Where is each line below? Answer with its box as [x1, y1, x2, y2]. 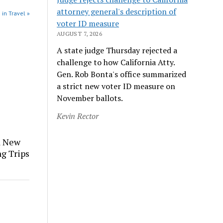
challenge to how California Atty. [57, 56, 175, 68]
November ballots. [57, 92, 123, 104]
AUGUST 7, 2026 [57, 29, 103, 37]
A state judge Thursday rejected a [57, 44, 178, 56]
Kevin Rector [57, 110, 99, 121]
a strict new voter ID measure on [57, 80, 176, 92]
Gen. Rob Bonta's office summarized [57, 68, 187, 80]
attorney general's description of [57, 5, 177, 17]
